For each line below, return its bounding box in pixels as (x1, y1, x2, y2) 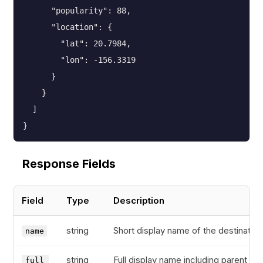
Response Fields (22, 157, 116, 171)
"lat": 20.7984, (23, 39, 131, 48)
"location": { (23, 22, 112, 32)
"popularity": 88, (23, 6, 131, 15)
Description (113, 195, 164, 206)
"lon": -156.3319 (23, 55, 136, 65)
